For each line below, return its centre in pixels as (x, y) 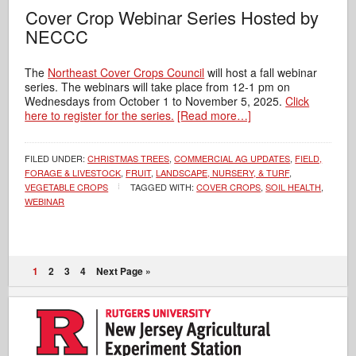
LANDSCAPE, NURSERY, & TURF (223, 172)
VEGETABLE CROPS (67, 186)
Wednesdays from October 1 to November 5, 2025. (155, 101)
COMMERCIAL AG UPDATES (232, 158)
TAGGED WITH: (164, 186)
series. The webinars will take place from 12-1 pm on (158, 86)
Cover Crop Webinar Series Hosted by (172, 17)
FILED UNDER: (56, 158)
